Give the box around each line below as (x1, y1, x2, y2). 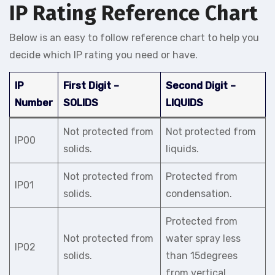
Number (15, 97, 53, 109)
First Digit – (63, 80, 119, 91)
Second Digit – (166, 80, 236, 91)
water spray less (166, 233, 241, 244)
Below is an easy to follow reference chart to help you (9, 32, 259, 44)
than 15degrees (166, 250, 238, 261)
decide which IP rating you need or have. (9, 49, 198, 61)
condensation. (166, 188, 232, 199)
